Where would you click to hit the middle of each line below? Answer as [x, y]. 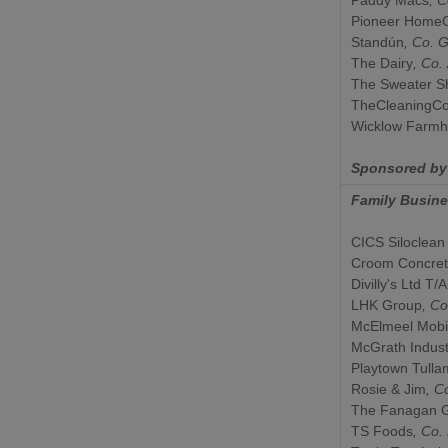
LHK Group [386, 304]
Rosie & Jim [388, 388]
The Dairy [382, 62]
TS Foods [382, 430]
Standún [377, 41]
